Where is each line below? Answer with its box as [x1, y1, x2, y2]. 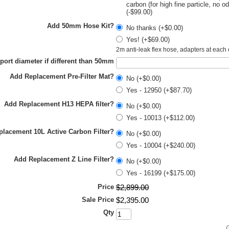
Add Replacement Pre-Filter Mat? [10, 73, 114, 80]
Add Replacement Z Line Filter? [14, 155, 114, 163]
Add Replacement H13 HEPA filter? [4, 100, 114, 108]
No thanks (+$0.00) [126, 24, 183, 32]
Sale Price [82, 196, 114, 203]
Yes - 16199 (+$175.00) [126, 169, 195, 177]
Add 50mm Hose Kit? [47, 22, 114, 30]
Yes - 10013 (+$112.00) [126, 114, 195, 122]
